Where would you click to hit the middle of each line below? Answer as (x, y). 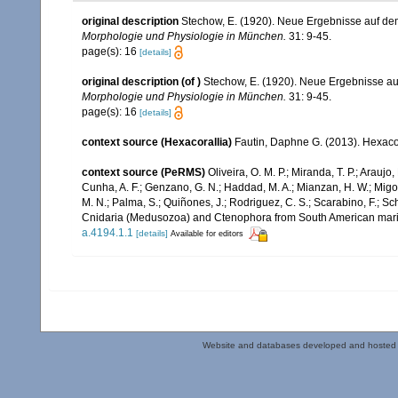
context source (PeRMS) (143, 173)
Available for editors (207, 234)
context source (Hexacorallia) (157, 143)
